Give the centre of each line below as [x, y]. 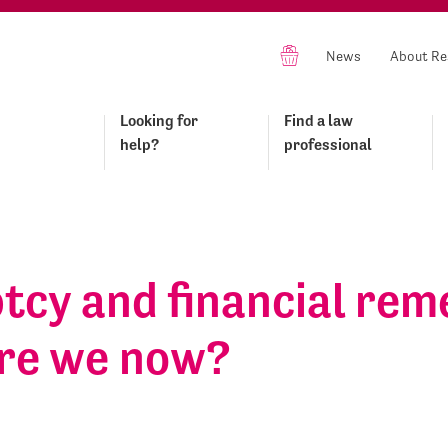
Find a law [318, 120]
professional [328, 144]
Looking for [159, 120]
